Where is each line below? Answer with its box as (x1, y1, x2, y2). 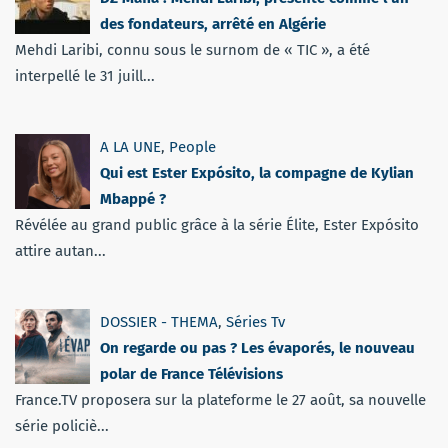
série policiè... (15, 416, 109, 435)
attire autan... (15, 241, 106, 260)
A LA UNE (100, 137, 161, 156)
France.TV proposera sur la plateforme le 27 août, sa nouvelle (15, 390, 426, 409)
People (169, 137, 216, 156)
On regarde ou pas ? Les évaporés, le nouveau (100, 338, 415, 357)
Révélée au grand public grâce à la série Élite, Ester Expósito (15, 215, 419, 234)
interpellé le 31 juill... (15, 66, 155, 85)
